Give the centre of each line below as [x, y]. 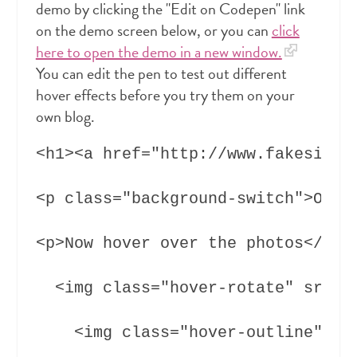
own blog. [65, 116]
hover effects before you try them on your [165, 94]
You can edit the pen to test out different [161, 73]
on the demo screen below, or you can [153, 30]
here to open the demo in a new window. [159, 51]
